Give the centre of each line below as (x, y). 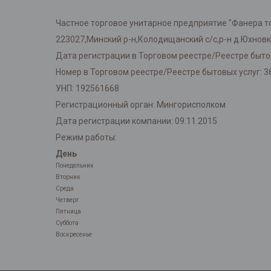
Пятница (68, 212)
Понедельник (75, 166)
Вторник (68, 177)
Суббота (67, 223)
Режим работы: (86, 138)
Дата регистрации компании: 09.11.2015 (136, 121)
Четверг (67, 200)
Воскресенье (74, 235)
